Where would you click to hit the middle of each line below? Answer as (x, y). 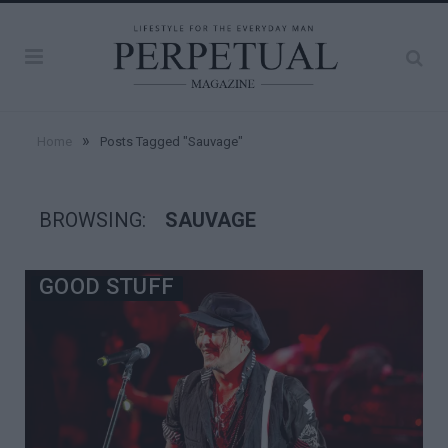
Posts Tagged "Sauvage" (171, 142)
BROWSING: (95, 220)
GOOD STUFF (107, 287)
